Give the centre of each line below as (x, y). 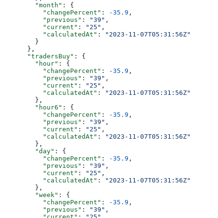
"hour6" (33, 108)
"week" (31, 195)
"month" (33, 5)
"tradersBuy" (39, 56)
